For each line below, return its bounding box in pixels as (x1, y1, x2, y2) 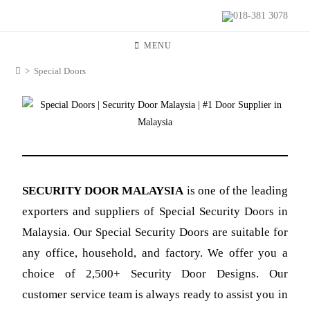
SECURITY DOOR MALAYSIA (22, 184, 187, 197)
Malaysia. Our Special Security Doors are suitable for (22, 226, 288, 239)
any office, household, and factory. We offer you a (22, 246, 288, 259)
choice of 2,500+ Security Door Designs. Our (22, 267, 288, 280)
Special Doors (34, 66, 86, 76)
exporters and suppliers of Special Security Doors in (22, 205, 288, 218)
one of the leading (198, 184, 288, 197)
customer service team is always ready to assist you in (22, 288, 288, 301)
